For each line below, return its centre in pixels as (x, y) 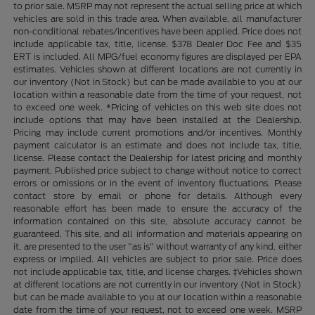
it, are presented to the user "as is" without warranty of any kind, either (157, 247)
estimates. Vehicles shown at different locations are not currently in (157, 70)
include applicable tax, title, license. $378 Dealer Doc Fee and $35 (157, 44)
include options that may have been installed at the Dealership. (157, 120)
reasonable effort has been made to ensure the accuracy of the (157, 209)
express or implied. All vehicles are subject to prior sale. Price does (157, 259)
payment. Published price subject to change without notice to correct (157, 171)
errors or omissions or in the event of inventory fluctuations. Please (157, 184)
